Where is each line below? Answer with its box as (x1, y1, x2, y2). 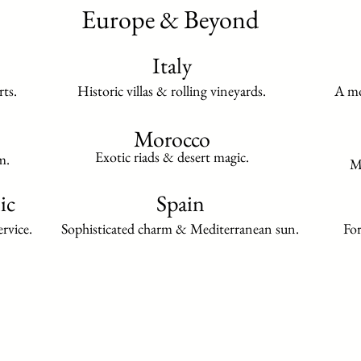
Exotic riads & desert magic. (94, 147, 249, 166)
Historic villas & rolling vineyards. (77, 81, 266, 100)
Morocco (133, 124, 210, 153)
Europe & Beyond (81, 2, 259, 36)
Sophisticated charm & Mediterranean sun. (61, 219, 299, 238)
